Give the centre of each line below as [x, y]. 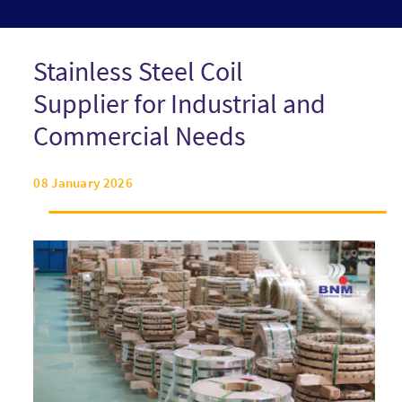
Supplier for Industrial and [180, 103]
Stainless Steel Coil [139, 70]
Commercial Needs [140, 135]
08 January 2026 [83, 182]
